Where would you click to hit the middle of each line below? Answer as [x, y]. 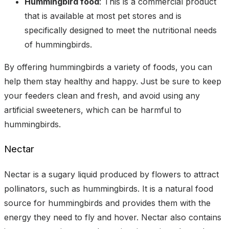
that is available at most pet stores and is [103, 16]
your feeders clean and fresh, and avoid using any [102, 96]
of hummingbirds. [58, 45]
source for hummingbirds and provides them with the [107, 203]
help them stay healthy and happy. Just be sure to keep [113, 82]
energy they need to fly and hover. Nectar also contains [113, 217]
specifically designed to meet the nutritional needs [121, 30]
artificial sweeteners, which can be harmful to [93, 110]
